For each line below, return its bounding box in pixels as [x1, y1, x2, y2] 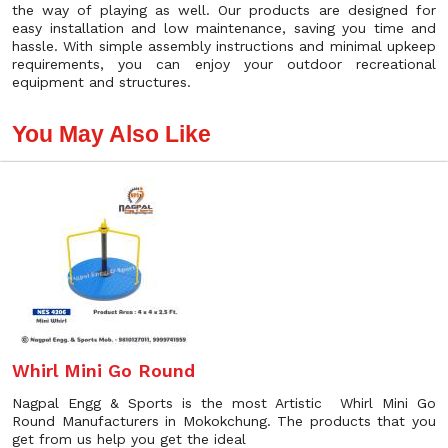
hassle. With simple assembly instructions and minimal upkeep [12, 38, 436, 54]
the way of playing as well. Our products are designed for [12, 2, 436, 18]
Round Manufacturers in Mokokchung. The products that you [12, 413, 436, 429]
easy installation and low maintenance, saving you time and [12, 20, 436, 36]
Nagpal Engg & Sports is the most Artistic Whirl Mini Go [12, 395, 436, 411]
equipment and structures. [12, 74, 191, 90]
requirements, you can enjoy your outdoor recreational [12, 56, 436, 72]
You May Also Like [12, 121, 211, 147]
